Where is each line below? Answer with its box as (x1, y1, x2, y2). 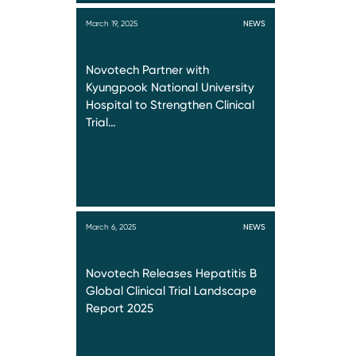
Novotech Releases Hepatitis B (86, 266, 257, 281)
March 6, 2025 (86, 222, 136, 232)
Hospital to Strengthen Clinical (86, 98, 254, 113)
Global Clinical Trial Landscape (86, 284, 257, 299)
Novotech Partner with (86, 63, 209, 78)
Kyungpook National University (86, 80, 254, 95)
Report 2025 (86, 301, 153, 316)
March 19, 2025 (86, 18, 137, 29)
